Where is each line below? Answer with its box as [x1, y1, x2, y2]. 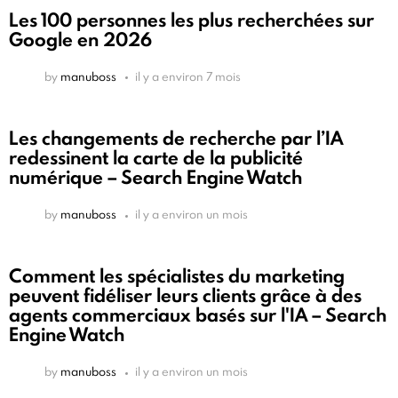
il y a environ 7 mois [135, 68, 241, 84]
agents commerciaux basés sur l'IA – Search [9, 302, 386, 329]
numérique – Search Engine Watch [9, 164, 302, 191]
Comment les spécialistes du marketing [9, 263, 345, 290]
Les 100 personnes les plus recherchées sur [9, 6, 374, 33]
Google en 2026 [9, 26, 152, 52]
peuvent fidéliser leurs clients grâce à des [9, 283, 362, 309]
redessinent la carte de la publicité [9, 145, 303, 171]
